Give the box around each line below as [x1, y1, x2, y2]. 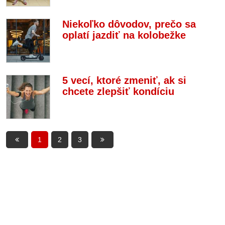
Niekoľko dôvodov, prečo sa [62, 19, 196, 30]
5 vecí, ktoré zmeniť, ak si [62, 75, 186, 86]
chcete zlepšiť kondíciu [62, 86, 174, 97]
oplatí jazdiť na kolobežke [62, 30, 186, 41]
